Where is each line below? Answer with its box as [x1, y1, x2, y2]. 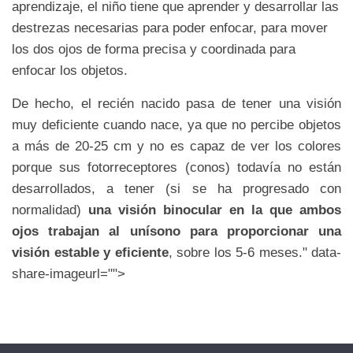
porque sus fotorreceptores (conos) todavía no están [12, 160, 341, 176]
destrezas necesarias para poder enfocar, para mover [12, 20, 328, 36]
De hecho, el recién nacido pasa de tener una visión [12, 96, 341, 112]
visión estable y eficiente [12, 245, 169, 261]
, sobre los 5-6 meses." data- [168, 245, 341, 261]
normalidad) [12, 203, 88, 218]
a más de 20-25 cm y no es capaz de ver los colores [12, 139, 341, 154]
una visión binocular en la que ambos [88, 203, 341, 218]
